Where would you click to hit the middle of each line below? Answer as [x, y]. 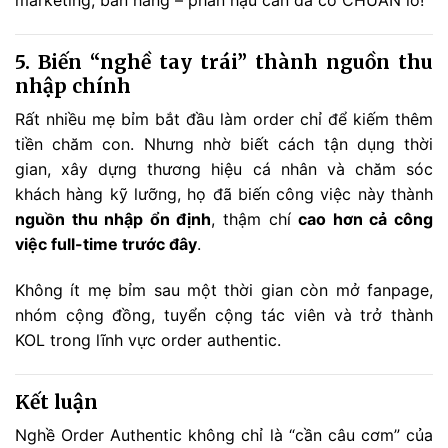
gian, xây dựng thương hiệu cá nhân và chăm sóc [224, 169]
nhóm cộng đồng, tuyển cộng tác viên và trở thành [224, 314]
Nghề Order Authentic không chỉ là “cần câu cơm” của [224, 435]
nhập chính [73, 85]
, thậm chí [255, 219]
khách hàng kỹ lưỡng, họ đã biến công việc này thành [224, 194]
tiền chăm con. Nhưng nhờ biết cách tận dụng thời [224, 144]
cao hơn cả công [366, 219]
